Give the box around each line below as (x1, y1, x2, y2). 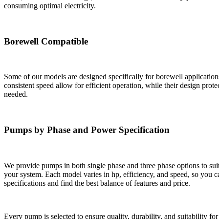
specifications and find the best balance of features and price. (4, 178, 190, 187)
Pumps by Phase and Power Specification (4, 125, 170, 135)
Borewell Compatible (4, 36, 88, 46)
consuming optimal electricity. (4, 1, 96, 10)
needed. (4, 90, 28, 99)
